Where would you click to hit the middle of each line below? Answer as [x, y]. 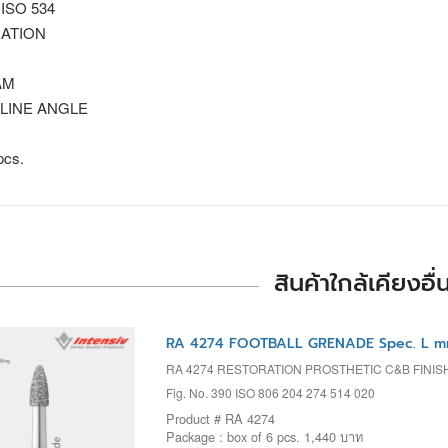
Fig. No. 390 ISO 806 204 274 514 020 [270, 392]
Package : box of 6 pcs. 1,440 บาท [264, 436]
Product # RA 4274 [220, 418]
